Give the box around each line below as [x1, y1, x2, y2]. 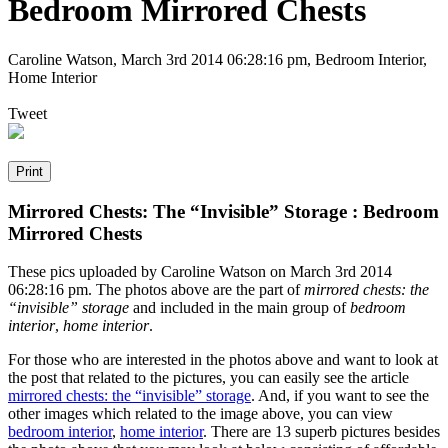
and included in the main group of [129, 299, 350, 317]
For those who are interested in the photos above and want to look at [8, 351, 438, 369]
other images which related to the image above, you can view [8, 405, 393, 423]
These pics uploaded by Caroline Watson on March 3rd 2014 [8, 263, 392, 281]
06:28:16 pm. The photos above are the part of [8, 281, 304, 299]
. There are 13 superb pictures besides [203, 423, 440, 441]
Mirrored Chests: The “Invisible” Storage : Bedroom [8, 200, 439, 222]
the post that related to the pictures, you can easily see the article [8, 369, 409, 387]
